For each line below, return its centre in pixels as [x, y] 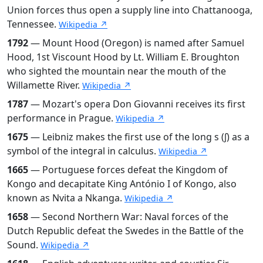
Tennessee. [33, 24]
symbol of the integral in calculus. [83, 151]
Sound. [24, 245]
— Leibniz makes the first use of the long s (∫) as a [139, 136]
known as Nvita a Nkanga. [66, 198]
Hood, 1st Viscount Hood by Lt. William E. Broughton [123, 57]
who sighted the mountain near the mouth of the [117, 71]
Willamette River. [45, 85]
